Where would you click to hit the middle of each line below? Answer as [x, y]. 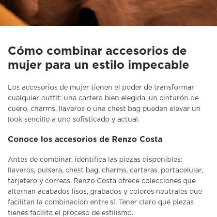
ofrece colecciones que [156, 181]
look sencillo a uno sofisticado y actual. [74, 119]
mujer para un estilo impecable [99, 65]
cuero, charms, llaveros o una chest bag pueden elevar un [104, 109]
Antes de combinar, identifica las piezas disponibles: [95, 160]
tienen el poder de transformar [142, 87]
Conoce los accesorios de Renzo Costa [85, 140]
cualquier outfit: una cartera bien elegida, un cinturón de [103, 98]
